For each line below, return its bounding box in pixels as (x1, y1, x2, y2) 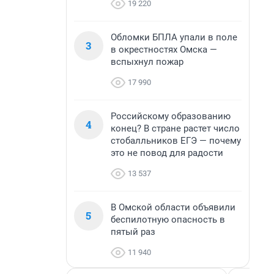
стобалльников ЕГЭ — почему (111, 135, 241, 146)
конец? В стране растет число (111, 123, 240, 134)
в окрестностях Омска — (111, 44, 217, 55)
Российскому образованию (111, 111, 231, 122)
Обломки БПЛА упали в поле (111, 32, 237, 43)
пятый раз (111, 226, 155, 237)
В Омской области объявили (111, 202, 235, 213)
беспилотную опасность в (111, 214, 225, 225)
